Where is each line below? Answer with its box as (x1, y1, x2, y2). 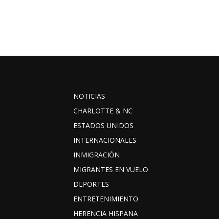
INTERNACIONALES (73, 135, 136, 145)
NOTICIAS (73, 91, 105, 101)
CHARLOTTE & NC (73, 106, 132, 115)
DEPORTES (73, 179, 109, 189)
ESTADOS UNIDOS (73, 120, 133, 130)
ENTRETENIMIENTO (73, 194, 138, 203)
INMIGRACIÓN (73, 150, 120, 159)
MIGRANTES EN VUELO (73, 164, 148, 174)
